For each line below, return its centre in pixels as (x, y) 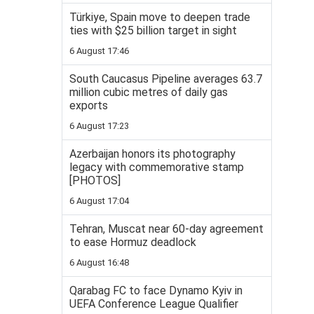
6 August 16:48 (99, 262)
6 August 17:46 (99, 51)
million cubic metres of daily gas (149, 92)
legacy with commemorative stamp (157, 167)
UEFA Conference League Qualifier (154, 304)
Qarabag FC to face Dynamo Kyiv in (156, 291)
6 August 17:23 (99, 126)
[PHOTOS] (95, 180)
